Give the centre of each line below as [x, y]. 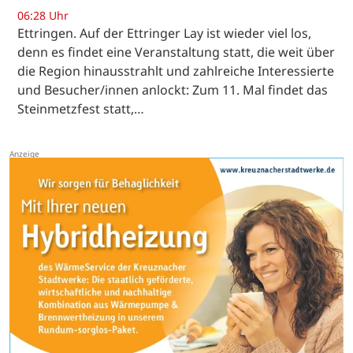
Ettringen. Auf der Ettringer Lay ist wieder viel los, [164, 33]
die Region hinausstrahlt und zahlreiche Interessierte [176, 71]
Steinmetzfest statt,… [81, 109]
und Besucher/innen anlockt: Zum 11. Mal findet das [173, 90]
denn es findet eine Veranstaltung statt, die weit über [176, 52]
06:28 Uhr [43, 16]
